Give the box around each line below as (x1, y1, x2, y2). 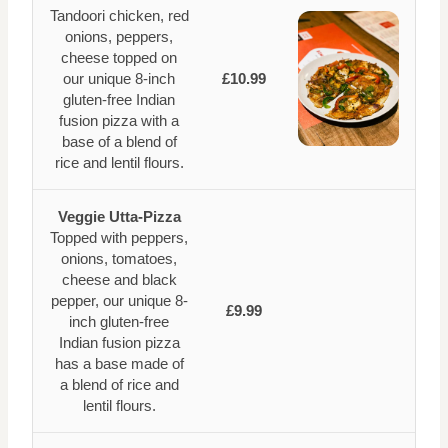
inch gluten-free (69, 313, 169, 331)
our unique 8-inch (63, 70, 175, 88)
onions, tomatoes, (61, 250, 177, 268)
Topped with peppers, (50, 229, 188, 247)
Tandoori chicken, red (49, 7, 189, 25)
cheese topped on (61, 49, 177, 67)
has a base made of (54, 355, 184, 373)
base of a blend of (61, 133, 177, 151)
